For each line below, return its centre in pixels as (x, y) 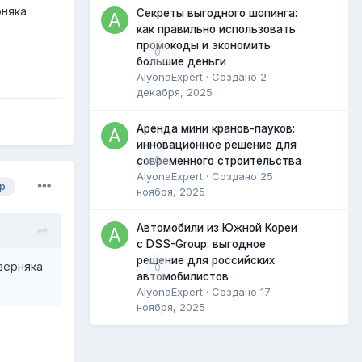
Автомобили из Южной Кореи (217, 227)
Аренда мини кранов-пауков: (216, 128)
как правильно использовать (216, 29)
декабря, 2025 (175, 92)
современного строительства (219, 160)
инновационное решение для (217, 144)
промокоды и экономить (204, 45)
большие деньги (181, 61)
